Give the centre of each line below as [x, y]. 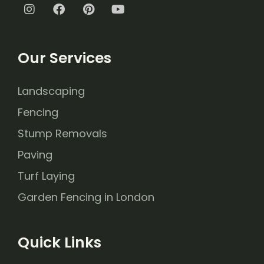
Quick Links [60, 242]
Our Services [65, 58]
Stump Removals [62, 133]
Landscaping [51, 91]
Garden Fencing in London [86, 197]
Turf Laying [46, 176]
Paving [35, 155]
